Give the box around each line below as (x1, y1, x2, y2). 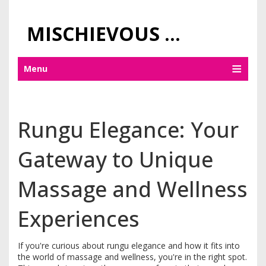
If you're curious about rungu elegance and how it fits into (18, 240, 240, 251)
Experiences (18, 204, 140, 233)
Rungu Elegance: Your (18, 115, 239, 144)
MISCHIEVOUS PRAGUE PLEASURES (164, 21, 180, 46)
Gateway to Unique (18, 145, 213, 174)
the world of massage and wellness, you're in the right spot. (18, 251, 247, 262)
